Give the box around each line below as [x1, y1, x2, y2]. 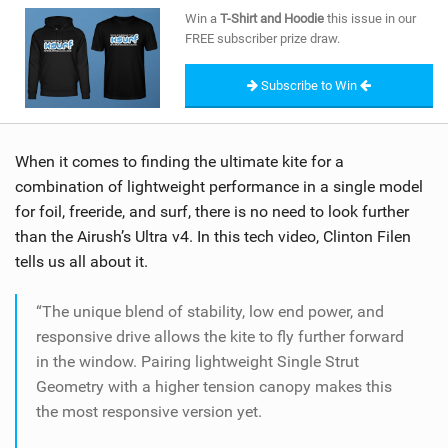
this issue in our [324, 10, 416, 26]
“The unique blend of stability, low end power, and [36, 302, 384, 322]
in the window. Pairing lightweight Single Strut [36, 352, 359, 372]
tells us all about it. [15, 252, 148, 272]
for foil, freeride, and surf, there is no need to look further [15, 202, 409, 222]
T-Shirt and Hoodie [220, 10, 324, 26]
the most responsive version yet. [36, 402, 262, 422]
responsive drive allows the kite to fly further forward [36, 327, 404, 347]
